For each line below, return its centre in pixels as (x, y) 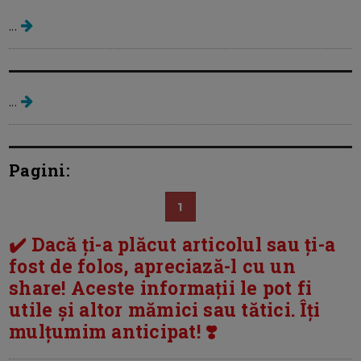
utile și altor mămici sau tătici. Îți (165, 310)
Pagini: (39, 170)
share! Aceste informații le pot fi (161, 288)
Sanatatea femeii (180, 62)
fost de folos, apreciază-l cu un (152, 266)
